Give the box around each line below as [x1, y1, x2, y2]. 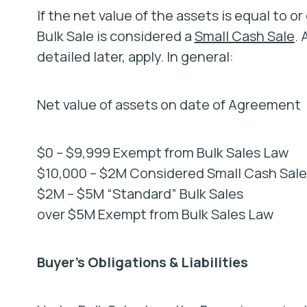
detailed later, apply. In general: [36, 47, 234, 66]
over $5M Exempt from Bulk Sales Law [36, 205, 273, 223]
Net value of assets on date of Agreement [36, 95, 301, 114]
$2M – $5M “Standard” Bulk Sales [36, 184, 243, 203]
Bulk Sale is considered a [36, 27, 195, 45]
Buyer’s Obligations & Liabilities [36, 253, 248, 271]
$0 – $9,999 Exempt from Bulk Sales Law [36, 143, 288, 162]
